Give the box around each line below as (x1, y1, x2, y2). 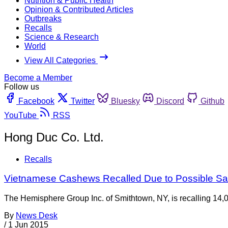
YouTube (4, 110, 37, 120)
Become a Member (4, 73, 72, 82)
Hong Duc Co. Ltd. (4, 130, 104, 144)
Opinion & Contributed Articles (24, 5, 133, 14)
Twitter (71, 96, 95, 105)
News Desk (16, 211, 58, 220)
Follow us (4, 82, 39, 91)
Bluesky (111, 96, 140, 105)
